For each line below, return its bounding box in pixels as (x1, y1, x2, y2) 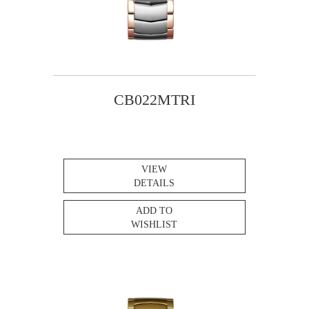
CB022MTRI (113, 90, 195, 108)
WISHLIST (131, 219, 178, 230)
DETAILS (134, 177, 175, 188)
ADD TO (136, 205, 173, 216)
